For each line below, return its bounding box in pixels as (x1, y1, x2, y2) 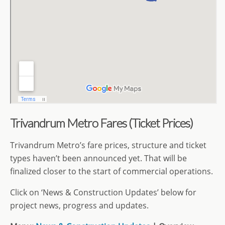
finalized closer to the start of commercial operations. (10, 166, 213, 177)
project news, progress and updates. (10, 200, 149, 211)
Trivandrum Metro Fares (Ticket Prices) (10, 116, 193, 131)
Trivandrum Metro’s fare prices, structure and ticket (10, 140, 206, 151)
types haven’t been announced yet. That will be (10, 153, 187, 164)
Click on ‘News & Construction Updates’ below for (10, 187, 196, 198)
